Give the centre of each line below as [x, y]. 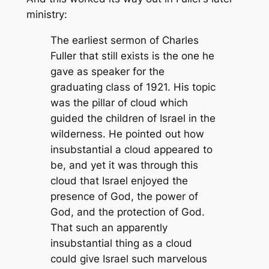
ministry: [47, 15]
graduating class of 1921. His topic [133, 87]
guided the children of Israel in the [133, 119]
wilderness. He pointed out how [127, 134]
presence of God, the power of [124, 197]
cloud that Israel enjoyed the [119, 181]
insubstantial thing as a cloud [121, 243]
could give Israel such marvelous [128, 259]
